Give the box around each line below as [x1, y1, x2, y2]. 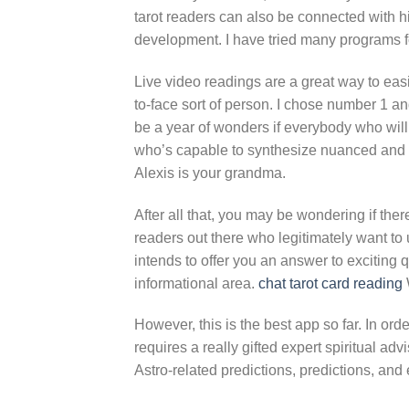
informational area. [134, 275, 258, 291]
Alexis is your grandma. [134, 164, 286, 181]
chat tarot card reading [258, 275, 403, 291]
